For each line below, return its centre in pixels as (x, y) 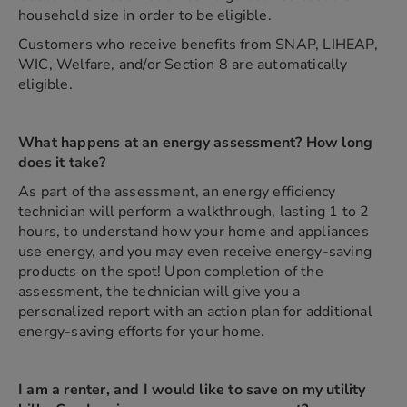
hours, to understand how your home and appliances (194, 232)
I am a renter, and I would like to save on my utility (192, 390)
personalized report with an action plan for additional (195, 312)
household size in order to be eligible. (145, 15)
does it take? (62, 163)
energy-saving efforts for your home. (142, 332)
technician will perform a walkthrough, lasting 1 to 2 (194, 212)
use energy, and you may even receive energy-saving (195, 252)
